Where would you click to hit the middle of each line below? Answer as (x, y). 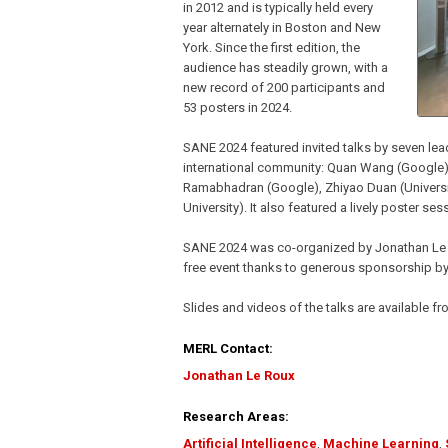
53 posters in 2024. (237, 108)
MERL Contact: (228, 349)
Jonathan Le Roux (239, 376)
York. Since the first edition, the (271, 48)
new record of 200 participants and (284, 88)
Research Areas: (236, 417)
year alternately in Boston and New (282, 28)
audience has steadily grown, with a (285, 68)
